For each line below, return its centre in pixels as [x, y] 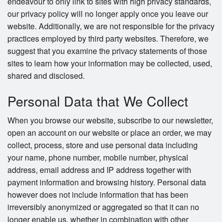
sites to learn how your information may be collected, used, [110, 63]
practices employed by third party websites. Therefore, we [108, 39]
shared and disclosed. [46, 76]
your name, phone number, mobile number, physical [98, 158]
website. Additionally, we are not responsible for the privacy [111, 26]
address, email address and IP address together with [99, 170]
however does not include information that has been [98, 195]
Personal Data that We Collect [98, 101]
